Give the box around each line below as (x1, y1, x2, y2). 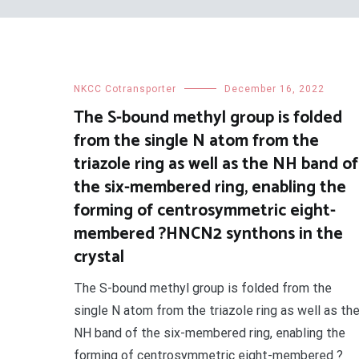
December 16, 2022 (224, 83, 325, 95)
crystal (74, 244, 124, 271)
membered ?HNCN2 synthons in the (74, 220, 343, 248)
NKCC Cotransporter (74, 83, 176, 95)
